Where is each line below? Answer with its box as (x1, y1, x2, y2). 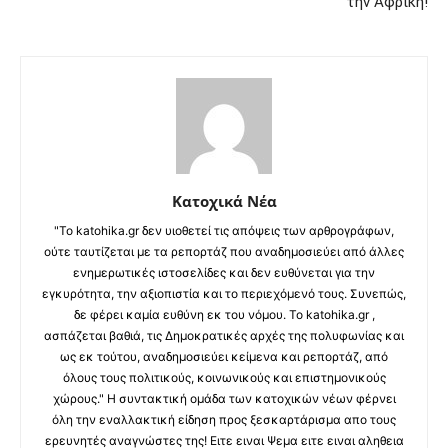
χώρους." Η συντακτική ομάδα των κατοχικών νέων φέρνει (52, 390, 396, 406)
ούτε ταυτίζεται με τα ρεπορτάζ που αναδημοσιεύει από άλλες (44, 243, 404, 259)
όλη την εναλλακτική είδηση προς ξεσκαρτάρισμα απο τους (52, 411, 396, 427)
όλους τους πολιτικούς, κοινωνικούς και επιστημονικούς (62, 369, 386, 385)
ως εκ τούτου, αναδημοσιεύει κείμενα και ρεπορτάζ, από (60, 348, 388, 364)
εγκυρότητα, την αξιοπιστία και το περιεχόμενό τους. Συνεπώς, (42, 285, 406, 301)
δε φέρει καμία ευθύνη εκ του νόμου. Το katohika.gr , (73, 306, 375, 322)
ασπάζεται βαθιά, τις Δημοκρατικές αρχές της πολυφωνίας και (44, 327, 404, 343)
